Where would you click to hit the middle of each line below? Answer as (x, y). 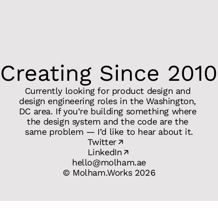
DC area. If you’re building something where (108, 111)
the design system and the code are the (108, 121)
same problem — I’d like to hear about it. (109, 132)
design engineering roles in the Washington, (108, 101)
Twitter (102, 142)
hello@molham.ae (109, 162)
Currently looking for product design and (108, 91)
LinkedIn (105, 152)
